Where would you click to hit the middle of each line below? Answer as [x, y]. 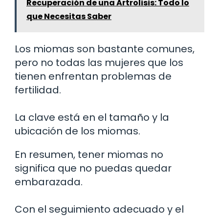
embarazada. [49, 182]
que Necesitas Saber [69, 16]
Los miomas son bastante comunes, [105, 49]
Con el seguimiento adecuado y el [99, 209]
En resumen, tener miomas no [89, 154]
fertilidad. [38, 90]
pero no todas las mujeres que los [99, 62]
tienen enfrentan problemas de [93, 76]
